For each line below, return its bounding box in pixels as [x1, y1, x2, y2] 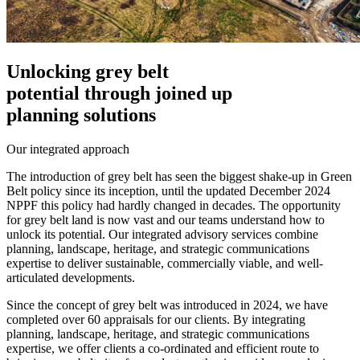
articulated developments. [6, 271, 135, 285]
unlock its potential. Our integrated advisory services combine [6, 227, 318, 242]
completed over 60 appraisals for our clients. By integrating [6, 313, 305, 327]
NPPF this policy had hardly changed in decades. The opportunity [6, 198, 341, 213]
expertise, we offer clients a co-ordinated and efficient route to [6, 342, 319, 356]
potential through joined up [6, 83, 232, 104]
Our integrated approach [6, 142, 129, 157]
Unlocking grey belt [6, 61, 169, 83]
